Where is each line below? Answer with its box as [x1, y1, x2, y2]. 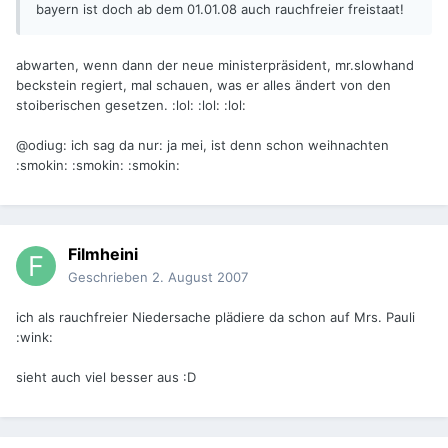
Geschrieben [68, 269, 152, 286]
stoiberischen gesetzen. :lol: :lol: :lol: [16, 97, 246, 114]
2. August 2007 [152, 269, 248, 286]
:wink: [16, 329, 53, 346]
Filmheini [68, 244, 138, 265]
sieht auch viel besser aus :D [16, 369, 196, 386]
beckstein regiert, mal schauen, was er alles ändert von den [16, 77, 391, 94]
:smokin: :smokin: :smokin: [16, 157, 180, 174]
